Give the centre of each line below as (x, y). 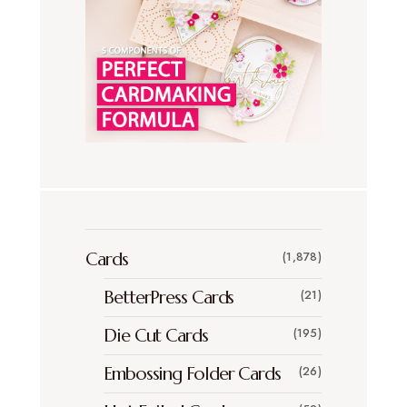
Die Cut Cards (156, 336)
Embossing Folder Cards (192, 374)
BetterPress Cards (169, 298)
